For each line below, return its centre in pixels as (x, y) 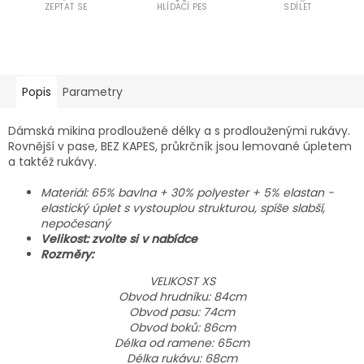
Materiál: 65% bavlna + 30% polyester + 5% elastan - (187, 193)
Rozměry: (67, 254)
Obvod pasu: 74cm (182, 312)
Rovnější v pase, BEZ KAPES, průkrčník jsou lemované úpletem (180, 146)
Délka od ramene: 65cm (182, 343)
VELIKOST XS (182, 281)
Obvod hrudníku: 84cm (182, 297)
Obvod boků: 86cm (182, 327)
